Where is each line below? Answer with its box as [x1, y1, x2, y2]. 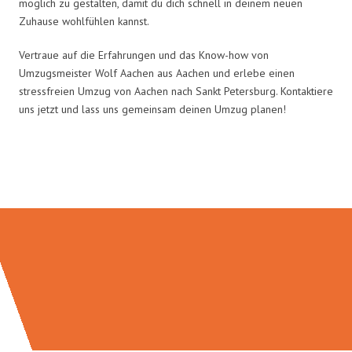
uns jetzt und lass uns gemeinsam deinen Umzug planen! [19, 101, 286, 116]
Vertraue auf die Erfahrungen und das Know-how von [19, 47, 269, 62]
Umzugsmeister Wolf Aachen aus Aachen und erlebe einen [19, 65, 295, 80]
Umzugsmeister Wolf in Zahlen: [32, 159, 320, 190]
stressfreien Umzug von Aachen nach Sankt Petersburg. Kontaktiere [19, 83, 333, 98]
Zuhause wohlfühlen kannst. [19, 13, 149, 28]
